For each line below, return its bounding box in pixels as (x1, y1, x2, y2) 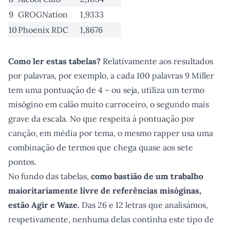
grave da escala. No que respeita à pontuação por (8, 113, 195, 124)
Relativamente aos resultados (101, 56, 213, 66)
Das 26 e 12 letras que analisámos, (80, 200, 208, 210)
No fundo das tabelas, (8, 171, 91, 181)
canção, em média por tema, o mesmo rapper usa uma (8, 128, 213, 138)
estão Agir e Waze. (8, 200, 80, 210)
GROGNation (18, 9, 68, 20)
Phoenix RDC (18, 25, 68, 35)
